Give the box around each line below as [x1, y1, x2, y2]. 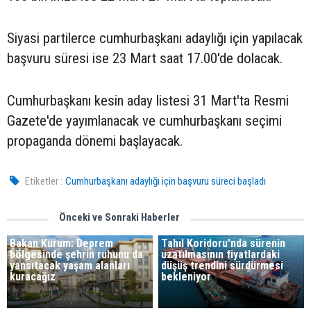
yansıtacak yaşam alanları [10, 259, 130, 272]
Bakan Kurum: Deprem [10, 237, 113, 250]
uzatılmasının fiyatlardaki [161, 248, 280, 261]
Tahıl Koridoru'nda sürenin [161, 237, 286, 250]
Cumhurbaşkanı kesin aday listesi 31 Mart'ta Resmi [7, 92, 289, 109]
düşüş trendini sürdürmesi [161, 259, 284, 272]
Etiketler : [25, 175, 63, 187]
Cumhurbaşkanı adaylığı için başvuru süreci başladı [65, 175, 267, 187]
